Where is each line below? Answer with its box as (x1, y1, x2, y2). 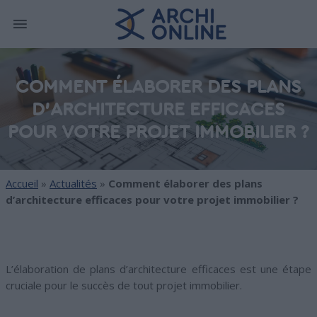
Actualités (50, 176, 97, 190)
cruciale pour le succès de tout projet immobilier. (6, 278, 242, 292)
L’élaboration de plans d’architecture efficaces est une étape (6, 262, 311, 276)
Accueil (6, 176, 38, 190)
